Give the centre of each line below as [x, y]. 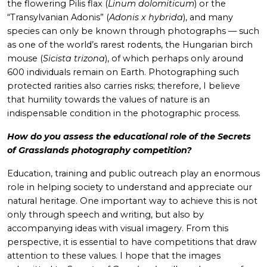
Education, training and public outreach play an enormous [133, 174]
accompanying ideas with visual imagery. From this [118, 229]
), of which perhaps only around [174, 59]
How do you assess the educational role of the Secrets [129, 137]
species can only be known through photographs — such [133, 31]
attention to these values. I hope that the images [114, 256]
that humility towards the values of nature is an [108, 100]
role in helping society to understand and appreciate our [130, 187]
